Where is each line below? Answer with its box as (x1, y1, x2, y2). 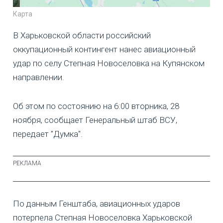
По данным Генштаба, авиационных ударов (13, 198, 180, 209)
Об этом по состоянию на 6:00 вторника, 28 (13, 101, 179, 111)
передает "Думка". (13, 128, 83, 139)
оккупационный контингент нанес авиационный (13, 44, 196, 54)
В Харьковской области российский (13, 30, 151, 40)
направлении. (13, 72, 64, 82)
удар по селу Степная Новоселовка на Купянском (13, 58, 205, 68)
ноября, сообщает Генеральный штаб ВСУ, (13, 114, 177, 125)
